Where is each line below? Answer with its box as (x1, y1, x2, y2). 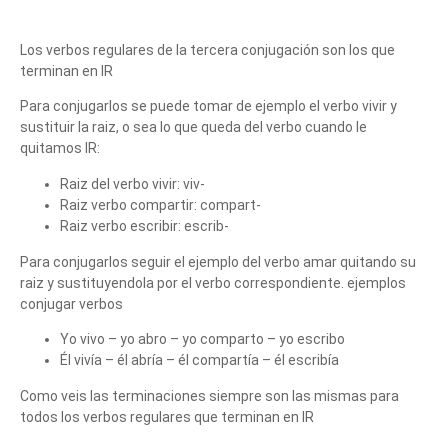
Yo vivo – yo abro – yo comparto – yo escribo (60, 330, 345, 347)
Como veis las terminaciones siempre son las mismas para (20, 387, 399, 404)
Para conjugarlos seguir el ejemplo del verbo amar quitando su (20, 253, 416, 270)
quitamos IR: (20, 140, 100, 157)
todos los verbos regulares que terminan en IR (20, 408, 314, 425)
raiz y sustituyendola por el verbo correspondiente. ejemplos (20, 274, 406, 291)
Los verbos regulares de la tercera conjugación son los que (20, 41, 395, 58)
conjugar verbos (20, 295, 123, 312)
